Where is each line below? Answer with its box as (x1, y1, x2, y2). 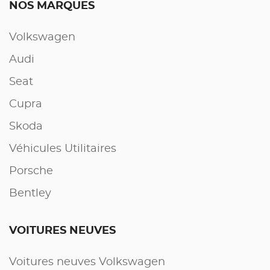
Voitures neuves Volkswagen (9, 257, 165, 268)
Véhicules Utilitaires (9, 143, 116, 154)
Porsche (9, 166, 53, 177)
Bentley (9, 188, 51, 199)
